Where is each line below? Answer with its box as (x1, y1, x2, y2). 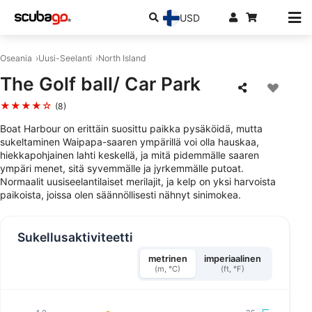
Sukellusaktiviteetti (17, 229, 133, 244)
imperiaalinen (203, 253, 261, 265)
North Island (97, 53, 146, 63)
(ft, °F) (220, 264, 244, 274)
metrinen (148, 253, 187, 265)
